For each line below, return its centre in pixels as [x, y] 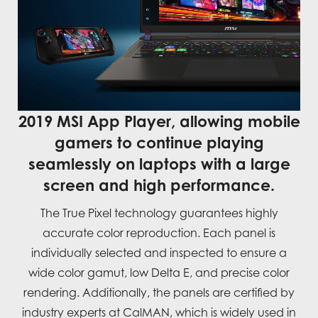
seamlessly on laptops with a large [159, 163]
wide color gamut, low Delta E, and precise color [159, 272]
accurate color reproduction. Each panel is [159, 232]
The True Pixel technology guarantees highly [159, 213]
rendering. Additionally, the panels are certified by [159, 292]
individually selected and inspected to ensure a [159, 252]
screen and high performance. [159, 185]
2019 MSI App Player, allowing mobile [159, 121]
